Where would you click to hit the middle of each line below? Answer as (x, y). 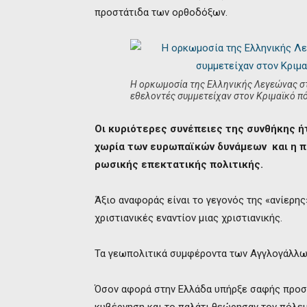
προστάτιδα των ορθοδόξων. (161, 12)
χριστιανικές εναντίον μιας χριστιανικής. (188, 218)
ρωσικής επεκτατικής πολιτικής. (179, 164)
